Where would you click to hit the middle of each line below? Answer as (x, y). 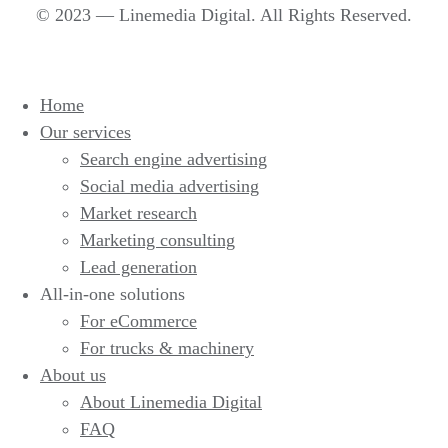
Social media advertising (169, 186)
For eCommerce (138, 321)
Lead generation (138, 267)
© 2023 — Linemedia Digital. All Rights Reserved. (224, 15)
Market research (138, 213)
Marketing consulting (157, 240)
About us (73, 375)
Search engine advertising (173, 159)
